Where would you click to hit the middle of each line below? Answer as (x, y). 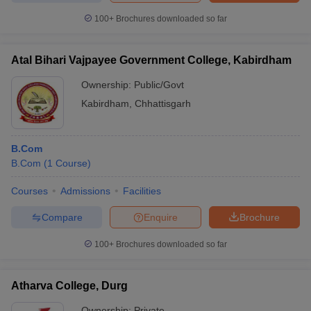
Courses (30, 191)
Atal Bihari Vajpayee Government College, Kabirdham (151, 60)
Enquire (161, 217)
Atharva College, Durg (69, 286)
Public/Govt (159, 85)
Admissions (85, 191)
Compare (62, 217)
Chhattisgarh (163, 103)
